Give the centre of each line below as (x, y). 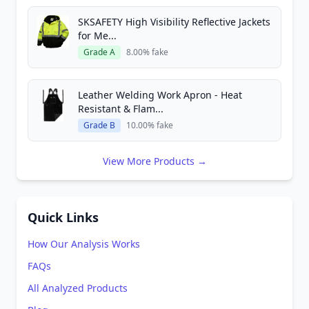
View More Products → (154, 161)
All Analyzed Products (78, 288)
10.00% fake (150, 125)
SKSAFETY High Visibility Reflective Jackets (174, 22)
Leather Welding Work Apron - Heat (160, 95)
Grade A (99, 52)
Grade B (99, 125)
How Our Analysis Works (84, 244)
